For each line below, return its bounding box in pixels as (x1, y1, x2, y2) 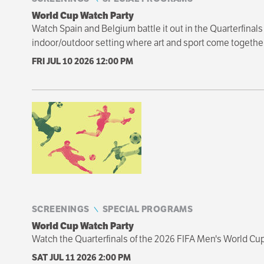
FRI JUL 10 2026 (31, 55, 96, 67)
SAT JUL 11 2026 (31, 251, 98, 263)
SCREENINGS (31, 203, 90, 214)
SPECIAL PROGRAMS (102, 203, 193, 214)
